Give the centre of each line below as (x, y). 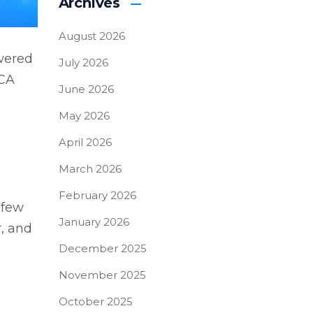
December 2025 (102, 248)
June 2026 (86, 89)
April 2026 (85, 142)
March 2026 (90, 169)
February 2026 (97, 195)
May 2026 (84, 116)
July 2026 (83, 63)
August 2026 (92, 36)
